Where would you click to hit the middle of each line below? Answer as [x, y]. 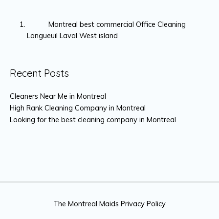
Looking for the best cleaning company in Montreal [93, 120]
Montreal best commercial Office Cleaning [106, 24]
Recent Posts [39, 73]
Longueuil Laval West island [72, 36]
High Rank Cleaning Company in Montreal [78, 108]
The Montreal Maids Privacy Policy [109, 204]
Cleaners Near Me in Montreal [58, 96]
